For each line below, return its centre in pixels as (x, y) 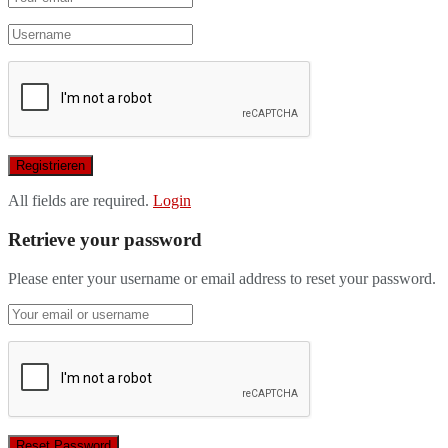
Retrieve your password (105, 239)
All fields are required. (78, 201)
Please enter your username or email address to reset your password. (222, 278)
